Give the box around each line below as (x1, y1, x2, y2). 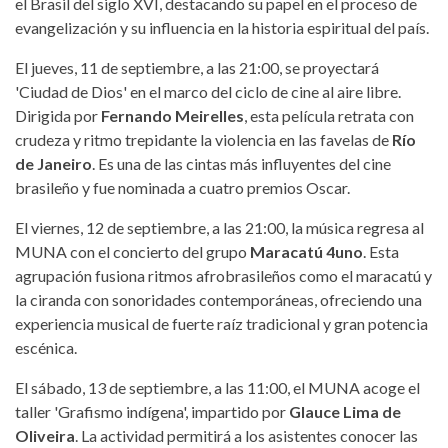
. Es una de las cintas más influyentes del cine (92, 153, 391, 173)
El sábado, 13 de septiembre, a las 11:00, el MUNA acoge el (15, 377, 420, 397)
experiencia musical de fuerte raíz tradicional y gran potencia (15, 313, 428, 333)
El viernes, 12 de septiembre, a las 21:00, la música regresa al (15, 217, 424, 237)
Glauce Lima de (286, 401, 401, 421)
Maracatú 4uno (250, 241, 363, 261)
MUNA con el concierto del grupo (15, 241, 250, 261)
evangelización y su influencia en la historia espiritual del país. (15, 17, 429, 37)
